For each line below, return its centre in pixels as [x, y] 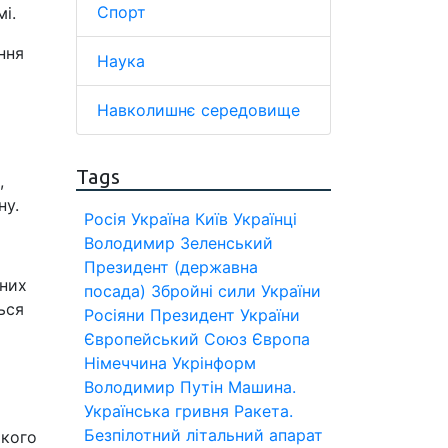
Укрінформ [214, 363]
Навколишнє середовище [198, 110]
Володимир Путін [153, 387]
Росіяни [114, 315]
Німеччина [125, 363]
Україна [160, 219]
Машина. [262, 387]
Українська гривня [156, 411]
